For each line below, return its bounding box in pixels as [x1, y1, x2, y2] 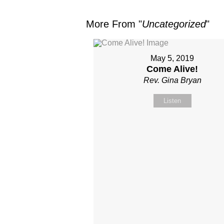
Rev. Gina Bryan [143, 76, 201, 84]
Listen [163, 97, 181, 104]
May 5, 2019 [150, 54, 194, 62]
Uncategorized [142, 18, 206, 29]
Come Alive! [146, 64, 198, 74]
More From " [86, 18, 142, 29]
